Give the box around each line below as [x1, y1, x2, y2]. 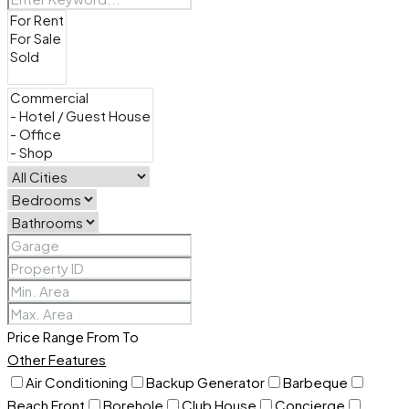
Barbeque [283, 372, 348, 391]
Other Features [7, 350, 106, 368]
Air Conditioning [26, 372, 128, 391]
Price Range [7, 327, 84, 345]
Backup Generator [146, 372, 265, 391]
